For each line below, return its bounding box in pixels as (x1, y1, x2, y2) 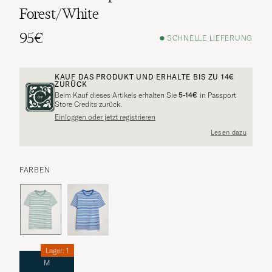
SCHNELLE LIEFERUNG (167, 33, 253, 43)
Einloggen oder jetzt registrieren (55, 112, 155, 121)
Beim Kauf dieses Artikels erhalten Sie (55, 90, 178, 100)
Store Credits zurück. (55, 99, 122, 109)
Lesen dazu (210, 128, 246, 137)
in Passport (198, 90, 236, 100)
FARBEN (19, 165, 50, 174)
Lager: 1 (46, 245, 69, 255)
